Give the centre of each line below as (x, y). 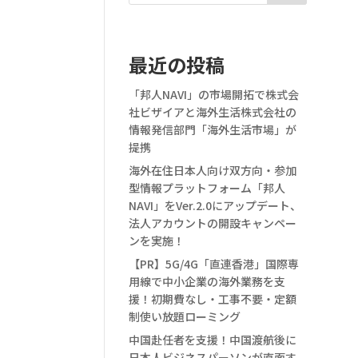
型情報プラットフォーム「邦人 (207, 188)
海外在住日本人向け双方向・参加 (213, 171)
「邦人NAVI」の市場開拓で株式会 (214, 95)
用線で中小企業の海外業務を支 (207, 282)
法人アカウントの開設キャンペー (213, 223)
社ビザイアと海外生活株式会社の (213, 112)
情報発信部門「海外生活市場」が (213, 130)
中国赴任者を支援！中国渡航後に (213, 340)
